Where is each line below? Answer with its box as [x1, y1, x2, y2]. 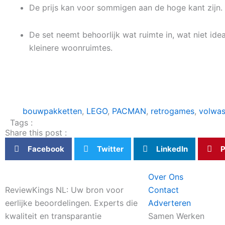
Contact [148, 185, 179, 195]
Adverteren [148, 198, 191, 208]
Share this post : [5, 128, 67, 138]
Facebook [28, 144, 64, 154]
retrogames [151, 106, 194, 116]
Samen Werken [148, 211, 204, 221]
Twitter [97, 144, 124, 154]
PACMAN [112, 106, 146, 116]
